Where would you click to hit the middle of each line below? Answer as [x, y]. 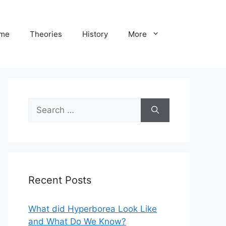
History [95, 34]
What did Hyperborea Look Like [93, 209]
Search [42, 104]
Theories [46, 34]
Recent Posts [60, 180]
